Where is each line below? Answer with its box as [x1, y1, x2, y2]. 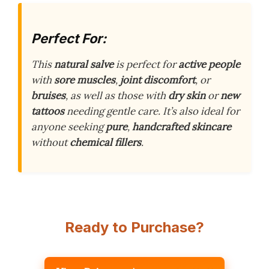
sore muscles [54, 73, 115, 86]
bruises [31, 89, 65, 102]
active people [178, 58, 240, 71]
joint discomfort [120, 73, 195, 86]
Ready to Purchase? [65, 219, 204, 237]
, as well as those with [65, 89, 168, 102]
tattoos [31, 104, 64, 118]
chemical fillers [70, 136, 141, 149]
